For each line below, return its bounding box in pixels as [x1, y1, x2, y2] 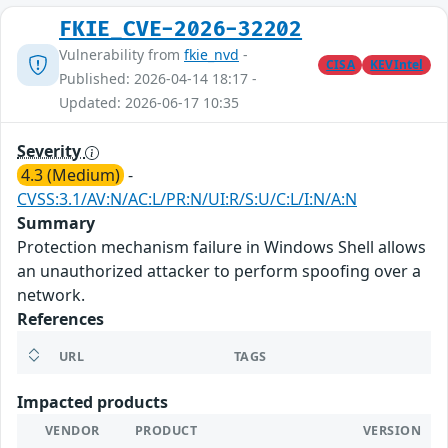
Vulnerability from [59, 45, 184, 65]
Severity [17, 140, 85, 163]
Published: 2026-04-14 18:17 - [59, 69, 257, 89]
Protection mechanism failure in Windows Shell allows [17, 236, 426, 259]
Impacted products [17, 391, 168, 414]
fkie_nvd [184, 45, 239, 65]
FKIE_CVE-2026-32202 [59, 17, 303, 43]
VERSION [363, 422, 422, 440]
